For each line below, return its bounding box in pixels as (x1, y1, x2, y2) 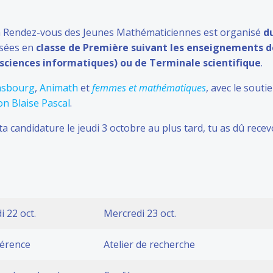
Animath (40, 81, 78, 94)
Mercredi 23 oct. (104, 207, 176, 220)
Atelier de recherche (104, 238, 195, 251)
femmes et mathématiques (92, 81, 206, 94)
